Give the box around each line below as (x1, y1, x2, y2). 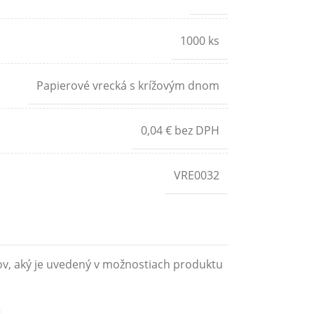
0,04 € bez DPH (140, 123, 219, 138)
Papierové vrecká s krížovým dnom (36, 78, 219, 93)
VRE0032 (173, 168, 219, 183)
